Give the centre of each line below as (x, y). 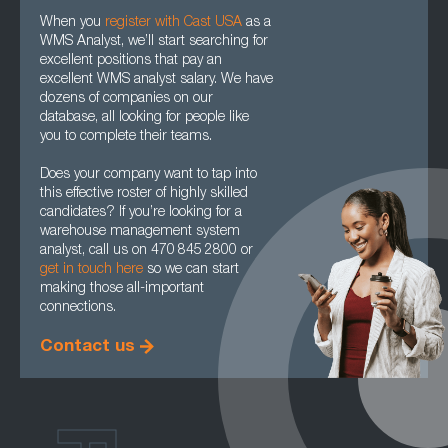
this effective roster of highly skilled (144, 194)
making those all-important (122, 289)
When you (72, 23)
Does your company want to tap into (148, 175)
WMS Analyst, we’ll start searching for (154, 42)
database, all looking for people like (144, 118)
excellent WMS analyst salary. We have (156, 80)
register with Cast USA (173, 23)
